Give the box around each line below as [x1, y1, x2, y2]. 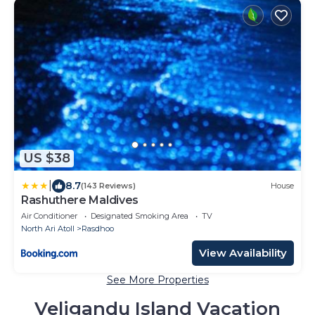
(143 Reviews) [81, 181, 136, 191]
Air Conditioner [21, 210, 77, 221]
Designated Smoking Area [91, 210, 188, 221]
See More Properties [106, 273, 209, 286]
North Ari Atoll [21, 223, 75, 233]
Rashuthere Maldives [21, 193, 139, 207]
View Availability [199, 245, 287, 259]
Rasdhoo [82, 223, 114, 233]
